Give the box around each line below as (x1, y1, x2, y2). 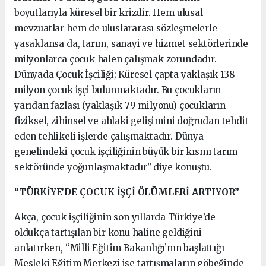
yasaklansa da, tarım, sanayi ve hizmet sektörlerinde (14, 38, 249, 49)
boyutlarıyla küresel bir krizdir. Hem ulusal (14, 7, 203, 18)
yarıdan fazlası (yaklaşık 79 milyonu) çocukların (14, 100, 226, 111)
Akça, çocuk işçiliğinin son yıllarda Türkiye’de (14, 211, 216, 223)
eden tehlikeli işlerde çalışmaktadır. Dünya (14, 131, 204, 142)
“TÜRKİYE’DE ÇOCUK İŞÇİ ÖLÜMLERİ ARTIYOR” (14, 186, 239, 198)
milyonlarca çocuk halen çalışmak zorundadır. (14, 53, 217, 65)
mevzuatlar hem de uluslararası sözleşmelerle (14, 23, 217, 34)
